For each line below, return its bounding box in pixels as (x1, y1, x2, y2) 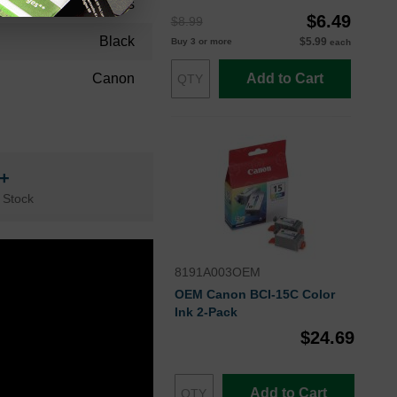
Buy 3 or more (170, 36, 232, 47)
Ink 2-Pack (174, 305, 237, 320)
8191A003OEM (174, 265, 261, 280)
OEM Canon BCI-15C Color (174, 287, 335, 302)
